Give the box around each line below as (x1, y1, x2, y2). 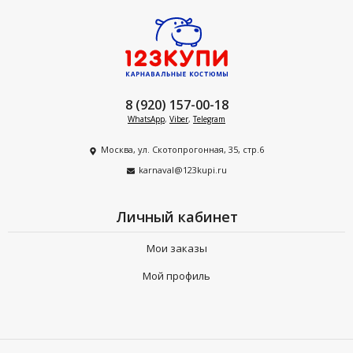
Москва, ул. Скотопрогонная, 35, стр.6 (101, 143, 264, 155)
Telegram (193, 113, 225, 124)
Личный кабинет (115, 207, 238, 227)
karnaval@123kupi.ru (138, 163, 227, 176)
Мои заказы (146, 241, 207, 256)
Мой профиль (143, 269, 210, 284)
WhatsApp (128, 113, 165, 124)
